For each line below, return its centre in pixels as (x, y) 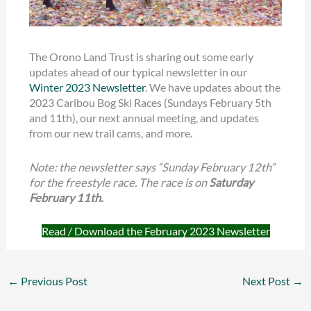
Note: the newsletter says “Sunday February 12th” (152, 167)
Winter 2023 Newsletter (87, 87)
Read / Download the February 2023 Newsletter (155, 230)
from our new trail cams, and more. (110, 133)
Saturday (231, 182)
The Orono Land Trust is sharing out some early (141, 57)
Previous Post (53, 280)
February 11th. (66, 197)
